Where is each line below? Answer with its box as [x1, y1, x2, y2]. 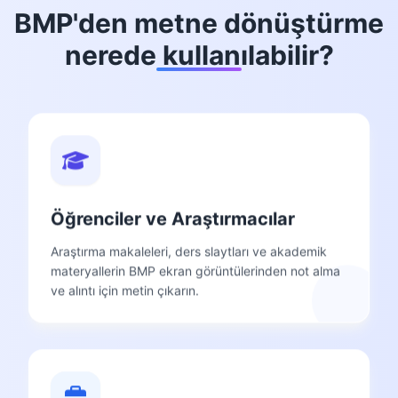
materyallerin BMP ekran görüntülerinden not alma [51, 259, 340, 275]
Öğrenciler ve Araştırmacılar [51, 203, 295, 226]
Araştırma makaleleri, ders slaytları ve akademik [51, 239, 327, 255]
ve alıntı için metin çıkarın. [51, 278, 199, 294]
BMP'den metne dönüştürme [14, 6, 384, 39]
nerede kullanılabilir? [64, 38, 334, 71]
